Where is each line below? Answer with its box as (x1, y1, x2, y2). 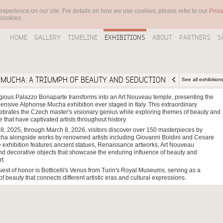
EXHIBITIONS (105, 33, 145, 41)
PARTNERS (179, 33, 211, 41)
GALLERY (34, 33, 61, 41)
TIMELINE (68, 33, 98, 41)
